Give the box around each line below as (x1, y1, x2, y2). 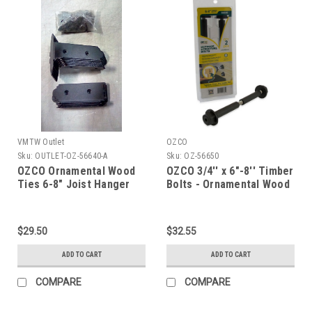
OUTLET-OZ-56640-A (35, 150, 108, 161)
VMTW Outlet (17, 136, 64, 147)
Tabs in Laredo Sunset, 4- (17, 190, 144, 204)
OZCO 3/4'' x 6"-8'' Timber (166, 164, 294, 178)
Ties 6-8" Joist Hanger (17, 177, 130, 191)
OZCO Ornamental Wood (17, 164, 135, 178)
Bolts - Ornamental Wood (166, 177, 290, 191)
